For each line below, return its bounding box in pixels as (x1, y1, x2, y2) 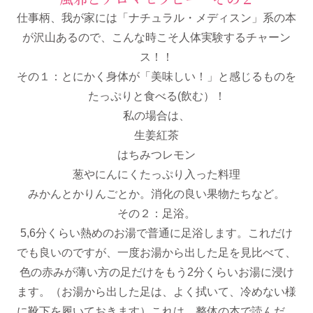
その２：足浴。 (117, 208, 196, 219)
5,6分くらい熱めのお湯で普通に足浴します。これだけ (20, 227, 293, 239)
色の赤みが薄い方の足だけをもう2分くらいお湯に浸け (19, 266, 294, 278)
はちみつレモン (117, 149, 196, 161)
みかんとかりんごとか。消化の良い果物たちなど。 (28, 188, 285, 200)
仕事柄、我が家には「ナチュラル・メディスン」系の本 (17, 12, 296, 24)
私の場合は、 (123, 110, 190, 122)
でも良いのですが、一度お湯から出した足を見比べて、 (17, 247, 296, 259)
